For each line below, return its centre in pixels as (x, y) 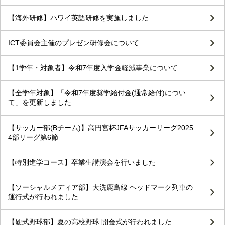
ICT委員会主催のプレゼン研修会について (74, 43)
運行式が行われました (43, 197)
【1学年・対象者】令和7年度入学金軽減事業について (93, 68)
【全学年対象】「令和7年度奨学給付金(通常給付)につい (97, 93)
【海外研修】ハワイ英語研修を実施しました (78, 18)
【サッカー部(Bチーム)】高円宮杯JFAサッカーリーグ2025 (101, 128)
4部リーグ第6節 (33, 137)
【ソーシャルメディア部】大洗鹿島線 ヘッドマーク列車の (100, 188)
